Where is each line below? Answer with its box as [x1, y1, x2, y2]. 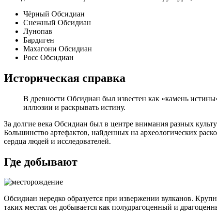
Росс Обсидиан [23, 53, 74, 62]
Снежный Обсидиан [23, 18, 91, 27]
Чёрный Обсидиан [23, 9, 85, 18]
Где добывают [4, 155, 77, 168]
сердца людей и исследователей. [4, 137, 111, 145]
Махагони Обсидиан [23, 44, 92, 53]
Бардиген [23, 35, 54, 44]
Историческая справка [4, 71, 125, 84]
